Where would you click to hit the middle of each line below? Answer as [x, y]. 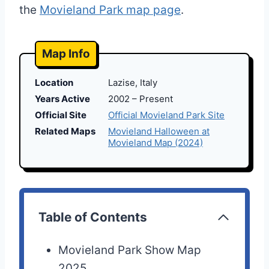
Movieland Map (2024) [156, 143]
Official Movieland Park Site [166, 115]
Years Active [62, 99]
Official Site [61, 115]
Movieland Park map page [110, 10]
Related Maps [65, 131]
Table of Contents [93, 217]
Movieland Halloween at [159, 131]
